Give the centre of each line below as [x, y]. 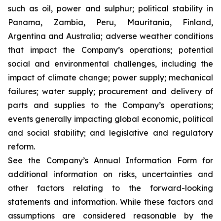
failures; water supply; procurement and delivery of [110, 91]
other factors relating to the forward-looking [110, 188]
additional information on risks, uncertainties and [110, 174]
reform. [21, 147]
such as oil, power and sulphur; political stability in [110, 8]
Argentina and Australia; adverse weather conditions [110, 36]
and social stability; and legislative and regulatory [110, 133]
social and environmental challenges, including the [110, 64]
